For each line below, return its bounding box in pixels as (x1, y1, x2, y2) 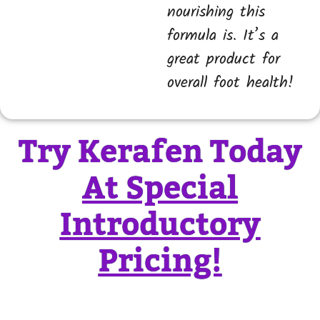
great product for (167, 46, 280, 72)
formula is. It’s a (167, 23, 279, 49)
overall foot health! (167, 70, 294, 96)
